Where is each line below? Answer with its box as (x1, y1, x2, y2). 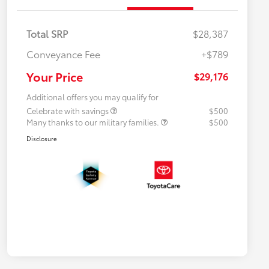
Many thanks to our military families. (26, 116, 161, 127)
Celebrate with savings (26, 104, 110, 116)
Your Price (26, 67, 83, 85)
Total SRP (26, 26, 68, 40)
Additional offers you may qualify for (26, 91, 159, 102)
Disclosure (26, 133, 57, 143)
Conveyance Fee (26, 46, 100, 61)
